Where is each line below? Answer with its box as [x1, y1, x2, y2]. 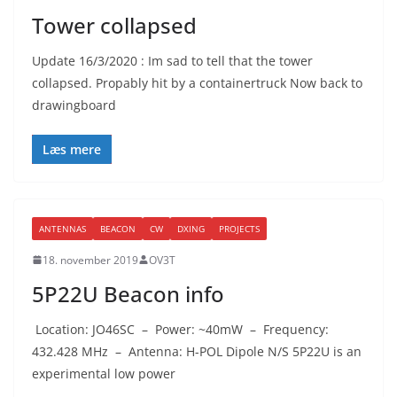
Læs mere [43, 140, 101, 158]
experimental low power [32, 364, 175, 382]
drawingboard [32, 96, 116, 113]
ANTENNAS [39, 222, 86, 235]
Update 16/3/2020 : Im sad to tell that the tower [32, 51, 313, 69]
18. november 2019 [43, 252, 138, 268]
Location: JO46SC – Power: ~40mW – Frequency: [32, 320, 329, 338]
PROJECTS [219, 222, 260, 235]
